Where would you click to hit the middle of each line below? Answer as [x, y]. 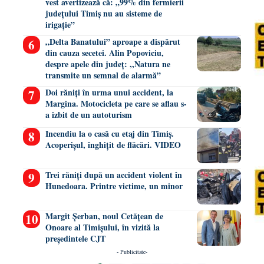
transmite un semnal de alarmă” [103, 75]
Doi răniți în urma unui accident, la [109, 93]
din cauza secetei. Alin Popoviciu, [104, 53]
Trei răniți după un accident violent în [113, 175]
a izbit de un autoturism [88, 115]
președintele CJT [75, 239]
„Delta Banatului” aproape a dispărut [113, 42]
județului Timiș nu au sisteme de [103, 14]
